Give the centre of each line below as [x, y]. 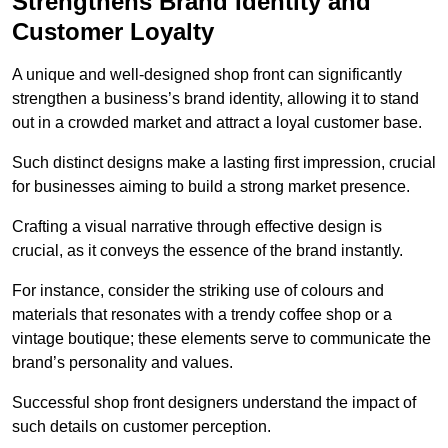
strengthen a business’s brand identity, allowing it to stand [215, 99]
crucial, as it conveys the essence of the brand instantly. [207, 251]
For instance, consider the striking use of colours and [198, 291]
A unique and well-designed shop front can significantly [207, 75]
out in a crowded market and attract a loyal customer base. [217, 123]
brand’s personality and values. [122, 363]
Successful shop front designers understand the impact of [214, 403]
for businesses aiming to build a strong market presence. [211, 187]
